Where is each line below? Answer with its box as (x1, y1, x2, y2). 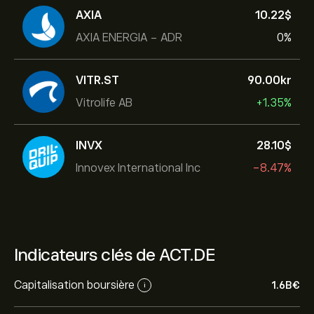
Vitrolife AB (76, 96, 132, 109)
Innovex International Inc (76, 161, 200, 175)
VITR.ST (76, 74, 119, 87)
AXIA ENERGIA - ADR (76, 31, 182, 44)
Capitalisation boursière (14, 278, 135, 292)
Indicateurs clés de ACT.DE (14, 245, 215, 264)
